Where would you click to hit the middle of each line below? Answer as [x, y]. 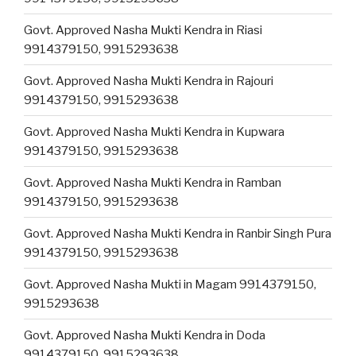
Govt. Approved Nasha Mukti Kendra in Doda [145, 335]
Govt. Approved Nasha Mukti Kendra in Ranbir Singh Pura [178, 233]
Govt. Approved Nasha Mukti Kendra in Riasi [143, 30]
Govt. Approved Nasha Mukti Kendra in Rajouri [149, 81]
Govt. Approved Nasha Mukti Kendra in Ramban [153, 182]
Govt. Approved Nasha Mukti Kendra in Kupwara [154, 132]
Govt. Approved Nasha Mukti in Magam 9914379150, [170, 284]
